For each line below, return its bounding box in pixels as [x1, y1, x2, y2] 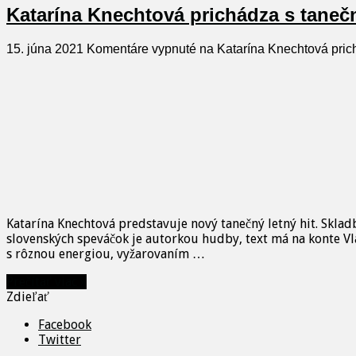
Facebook [38, 317, 91, 333]
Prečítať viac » [6, 274, 87, 290]
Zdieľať [6, 289, 49, 305]
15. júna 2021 [6, 42, 83, 56]
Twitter [38, 332, 81, 348]
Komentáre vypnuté [87, 42, 196, 56]
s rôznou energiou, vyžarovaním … [6, 246, 205, 262]
